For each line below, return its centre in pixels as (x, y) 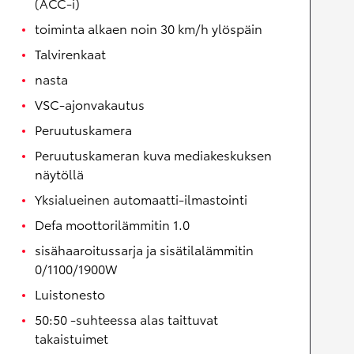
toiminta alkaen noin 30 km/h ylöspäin (149, 28)
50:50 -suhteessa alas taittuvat (126, 319)
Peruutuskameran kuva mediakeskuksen (153, 155)
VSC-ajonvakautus (90, 104)
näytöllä (59, 174)
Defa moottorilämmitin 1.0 (112, 224)
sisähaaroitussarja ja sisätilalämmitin (144, 250)
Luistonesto (70, 294)
